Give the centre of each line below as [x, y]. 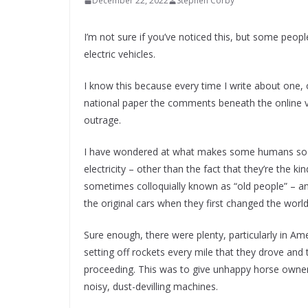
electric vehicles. [121, 54]
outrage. [104, 120]
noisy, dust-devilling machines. [151, 286]
